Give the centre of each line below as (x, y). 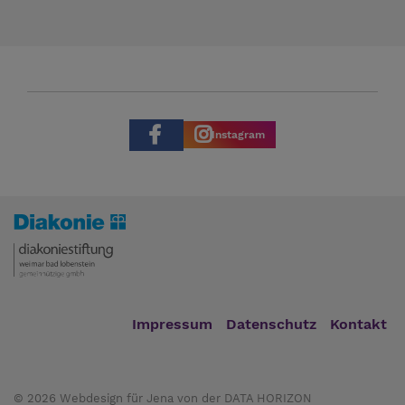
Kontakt (358, 325)
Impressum (172, 325)
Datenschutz (271, 325)
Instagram (238, 135)
